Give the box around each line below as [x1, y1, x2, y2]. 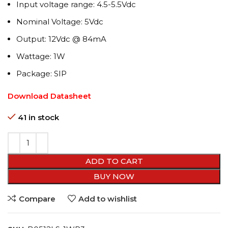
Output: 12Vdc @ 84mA [16, 34, 106, 44]
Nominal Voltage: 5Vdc [16, 17, 103, 27]
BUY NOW [94, 172, 134, 182]
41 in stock [18, 112, 59, 123]
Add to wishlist [78, 193, 137, 204]
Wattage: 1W [16, 51, 65, 62]
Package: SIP [16, 69, 67, 79]
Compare [18, 193, 55, 204]
